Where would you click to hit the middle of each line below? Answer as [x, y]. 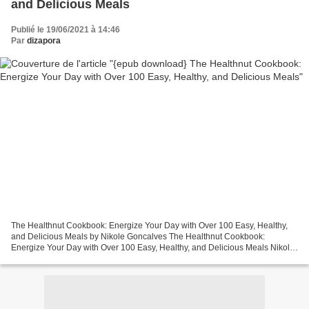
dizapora [44, 41]
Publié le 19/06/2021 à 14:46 [66, 30]
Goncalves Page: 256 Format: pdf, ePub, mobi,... [101, 258]
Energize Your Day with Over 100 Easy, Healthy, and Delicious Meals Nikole [153, 247]
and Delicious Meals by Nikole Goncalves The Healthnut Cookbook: [138, 236]
